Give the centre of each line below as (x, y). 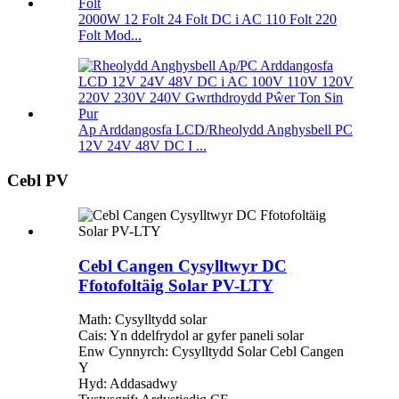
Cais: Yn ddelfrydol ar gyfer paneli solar (191, 336)
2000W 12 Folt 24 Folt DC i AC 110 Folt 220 (208, 20)
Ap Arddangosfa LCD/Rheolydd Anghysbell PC (216, 130)
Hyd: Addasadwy (128, 384)
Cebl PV (38, 181)
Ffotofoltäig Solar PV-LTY (176, 285)
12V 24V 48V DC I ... (142, 146)
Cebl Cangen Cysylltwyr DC (183, 265)
